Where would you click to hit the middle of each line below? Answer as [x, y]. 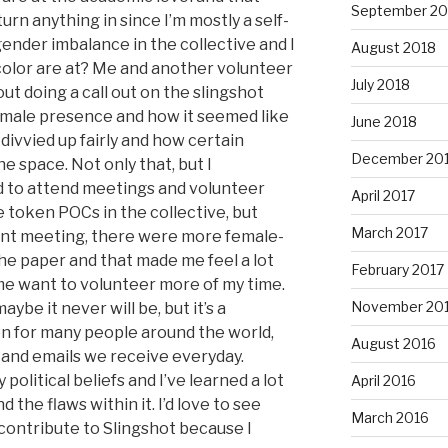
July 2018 [380, 85]
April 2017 [382, 196]
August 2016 [393, 344]
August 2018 [393, 48]
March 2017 [389, 233]
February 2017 [397, 270]
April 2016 [383, 381]
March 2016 [389, 418]
